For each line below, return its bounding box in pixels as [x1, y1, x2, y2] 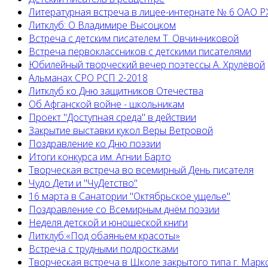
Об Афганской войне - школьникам [29, 98, 184, 111]
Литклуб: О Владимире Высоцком [29, 19, 176, 32]
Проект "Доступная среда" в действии [29, 111, 196, 124]
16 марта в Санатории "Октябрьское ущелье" [29, 190, 230, 203]
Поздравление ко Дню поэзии [29, 137, 161, 151]
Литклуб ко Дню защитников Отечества [29, 84, 203, 98]
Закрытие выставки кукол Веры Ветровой [29, 124, 213, 138]
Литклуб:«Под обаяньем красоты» [29, 229, 180, 243]
